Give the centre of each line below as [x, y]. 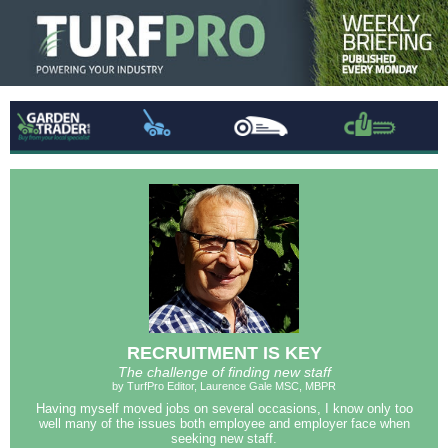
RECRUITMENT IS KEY [224, 353]
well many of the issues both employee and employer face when [224, 423]
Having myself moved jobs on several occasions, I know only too [224, 408]
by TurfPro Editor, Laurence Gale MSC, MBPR [224, 386]
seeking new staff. [224, 438]
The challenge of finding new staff [224, 372]
